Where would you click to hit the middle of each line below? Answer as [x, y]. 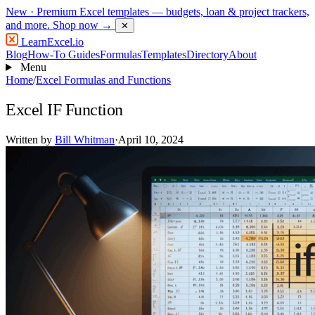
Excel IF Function [64, 109]
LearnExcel [45, 42]
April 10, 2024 [151, 139]
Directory [207, 54]
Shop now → [83, 25]
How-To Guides [64, 54]
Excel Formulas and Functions [103, 80]
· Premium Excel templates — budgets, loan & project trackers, [168, 12]
